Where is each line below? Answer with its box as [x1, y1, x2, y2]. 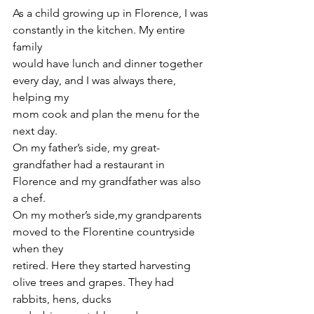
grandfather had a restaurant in [13, 158, 168, 172]
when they [13, 242, 63, 256]
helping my [13, 90, 69, 104]
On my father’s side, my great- [13, 141, 160, 155]
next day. [13, 124, 57, 138]
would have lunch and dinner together [13, 57, 205, 71]
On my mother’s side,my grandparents [13, 208, 205, 222]
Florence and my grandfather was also [13, 175, 204, 189]
